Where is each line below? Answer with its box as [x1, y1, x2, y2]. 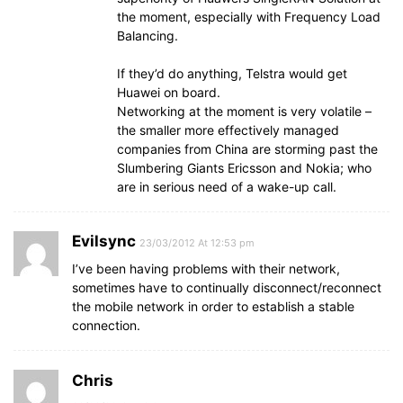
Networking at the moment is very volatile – [117, 103, 372, 119]
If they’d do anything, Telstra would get [117, 66, 347, 81]
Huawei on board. [117, 85, 220, 100]
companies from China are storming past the [117, 141, 378, 157]
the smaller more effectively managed [117, 122, 339, 138]
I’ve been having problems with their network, [72, 261, 340, 276]
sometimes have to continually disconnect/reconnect [72, 280, 381, 295]
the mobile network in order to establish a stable [72, 299, 354, 314]
